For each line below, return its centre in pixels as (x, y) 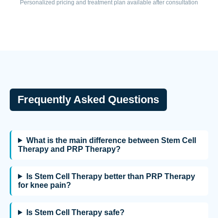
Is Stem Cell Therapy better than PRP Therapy (110, 176)
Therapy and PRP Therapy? (69, 149)
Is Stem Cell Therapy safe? (75, 212)
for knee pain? (45, 185)
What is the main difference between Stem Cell (111, 140)
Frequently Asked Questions (88, 99)
